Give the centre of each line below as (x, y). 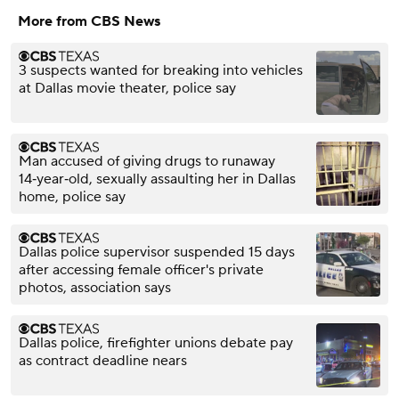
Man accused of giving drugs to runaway (147, 162)
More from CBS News (89, 22)
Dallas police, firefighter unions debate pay (156, 343)
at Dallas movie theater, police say (127, 89)
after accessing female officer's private (141, 270)
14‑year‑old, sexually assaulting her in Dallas (157, 179)
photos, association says (95, 288)
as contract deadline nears (103, 361)
